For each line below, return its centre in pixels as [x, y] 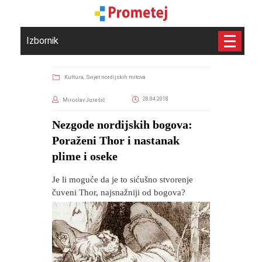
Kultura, [75, 77]
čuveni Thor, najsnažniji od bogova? [119, 192]
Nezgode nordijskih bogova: [122, 125]
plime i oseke [85, 156]
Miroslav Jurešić [84, 100]
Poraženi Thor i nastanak [116, 140]
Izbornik [42, 41]
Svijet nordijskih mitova [116, 77]
